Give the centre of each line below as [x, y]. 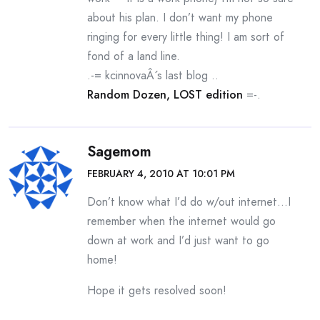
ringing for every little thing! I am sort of [186, 37]
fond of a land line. [134, 56]
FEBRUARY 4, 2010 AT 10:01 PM [161, 174]
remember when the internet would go [181, 221]
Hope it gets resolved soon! [157, 290]
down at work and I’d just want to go [178, 240]
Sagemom [119, 152]
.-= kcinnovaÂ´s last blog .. [153, 75]
